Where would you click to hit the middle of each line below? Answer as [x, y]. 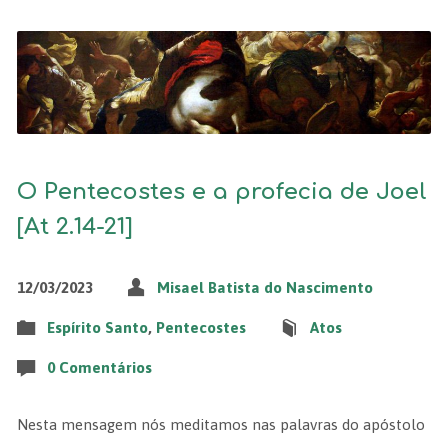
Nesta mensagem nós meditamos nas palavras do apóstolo [220, 425]
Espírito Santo [97, 328]
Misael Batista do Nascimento [264, 288]
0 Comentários [99, 368]
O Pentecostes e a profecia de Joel [221, 192]
